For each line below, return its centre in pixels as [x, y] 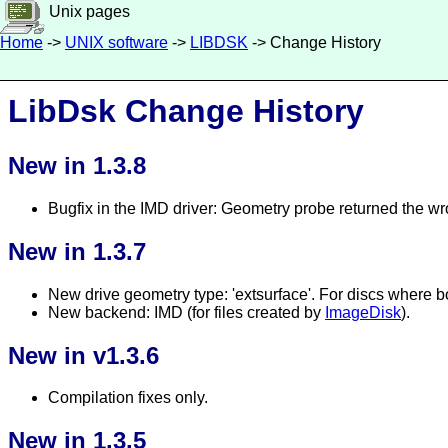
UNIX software [116, 42]
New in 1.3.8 [77, 165]
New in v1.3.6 [83, 355]
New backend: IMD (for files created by [186, 312]
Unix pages [87, 11]
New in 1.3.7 [77, 251]
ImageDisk [363, 312]
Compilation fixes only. [128, 398]
